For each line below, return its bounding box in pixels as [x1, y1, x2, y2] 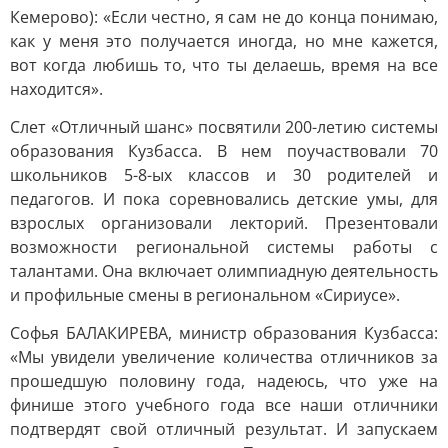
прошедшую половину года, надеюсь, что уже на [10, 370, 438, 392]
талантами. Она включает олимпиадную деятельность [10, 260, 438, 282]
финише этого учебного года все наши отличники [10, 394, 438, 416]
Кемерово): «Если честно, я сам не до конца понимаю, [10, 6, 438, 28]
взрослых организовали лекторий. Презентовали [10, 212, 438, 234]
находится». [10, 78, 103, 100]
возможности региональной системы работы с [10, 236, 438, 258]
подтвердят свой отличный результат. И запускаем [10, 418, 438, 440]
